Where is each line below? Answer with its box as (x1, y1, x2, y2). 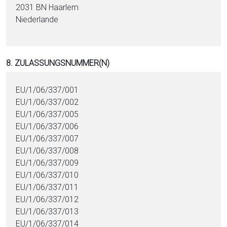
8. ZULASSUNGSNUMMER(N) (6, 58, 109, 68)
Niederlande (16, 15, 59, 24)
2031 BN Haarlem (16, 3, 79, 12)
